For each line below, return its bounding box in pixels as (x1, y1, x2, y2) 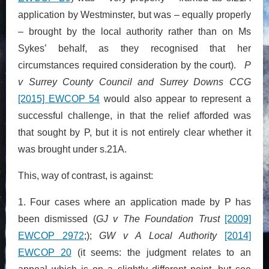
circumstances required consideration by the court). (18, 59, 244, 70)
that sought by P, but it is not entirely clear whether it (18, 127, 251, 138)
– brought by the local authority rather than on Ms (18, 26, 251, 37)
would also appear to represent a (100, 93, 251, 104)
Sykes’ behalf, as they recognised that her (18, 43, 251, 53)
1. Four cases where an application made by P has (18, 196, 251, 207)
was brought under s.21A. (18, 144, 127, 154)
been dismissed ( (18, 213, 96, 224)
